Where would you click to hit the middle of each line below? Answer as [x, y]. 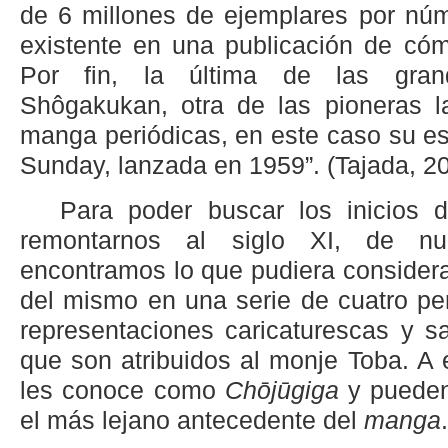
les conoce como [122, 390]
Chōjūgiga [281, 390]
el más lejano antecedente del [192, 420]
